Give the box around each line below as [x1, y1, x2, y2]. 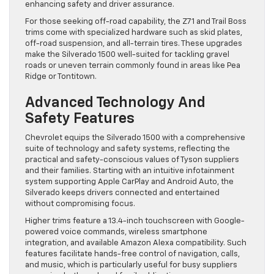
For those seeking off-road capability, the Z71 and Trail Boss [25, 17, 246, 26]
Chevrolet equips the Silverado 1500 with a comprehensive [25, 133, 245, 142]
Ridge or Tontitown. [25, 72, 97, 81]
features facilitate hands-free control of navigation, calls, [25, 250, 240, 258]
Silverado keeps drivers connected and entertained [25, 188, 220, 197]
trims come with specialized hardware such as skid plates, [25, 28, 242, 37]
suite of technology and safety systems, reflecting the [25, 144, 230, 153]
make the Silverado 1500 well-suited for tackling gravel [25, 50, 229, 59]
